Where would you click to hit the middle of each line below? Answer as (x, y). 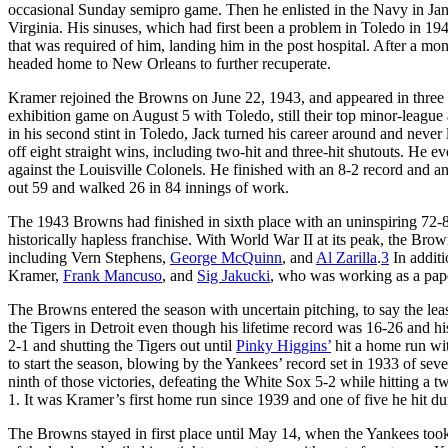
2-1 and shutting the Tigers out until (122, 345)
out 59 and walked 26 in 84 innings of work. (148, 187)
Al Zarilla (346, 257)
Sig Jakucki (233, 275)
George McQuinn (226, 257)
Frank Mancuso (112, 275)
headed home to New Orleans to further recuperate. (169, 63)
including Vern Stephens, (89, 257)
